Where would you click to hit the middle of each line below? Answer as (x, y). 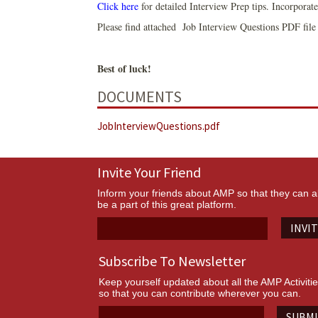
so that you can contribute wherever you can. (200, 293)
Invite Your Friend (149, 172)
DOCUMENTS (139, 96)
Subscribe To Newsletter (172, 261)
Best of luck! (124, 69)
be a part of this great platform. (167, 204)
